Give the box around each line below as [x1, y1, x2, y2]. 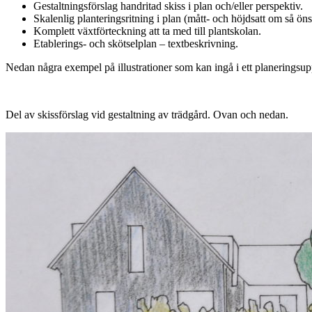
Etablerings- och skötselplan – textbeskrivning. [33, 37, 238, 49]
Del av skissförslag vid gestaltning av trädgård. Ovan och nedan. [6, 108, 288, 120]
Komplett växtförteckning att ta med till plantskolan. [33, 24, 264, 37]
